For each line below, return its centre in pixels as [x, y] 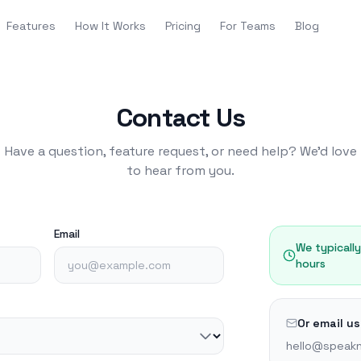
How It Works [110, 26]
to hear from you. [180, 170]
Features [31, 26]
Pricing [183, 26]
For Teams [247, 26]
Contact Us [180, 118]
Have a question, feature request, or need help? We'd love [180, 151]
